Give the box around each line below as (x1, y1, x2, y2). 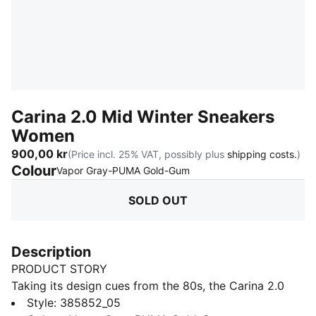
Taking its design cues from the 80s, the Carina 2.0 (11, 279, 284, 293)
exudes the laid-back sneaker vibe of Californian (11, 296, 271, 310)
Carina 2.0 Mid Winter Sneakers (11, 107, 274, 127)
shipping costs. (227, 147, 297, 160)
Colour (11, 162, 56, 179)
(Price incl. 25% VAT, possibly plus (68, 147, 227, 160)
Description (11, 243, 91, 260)
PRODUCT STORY (11, 262, 107, 276)
